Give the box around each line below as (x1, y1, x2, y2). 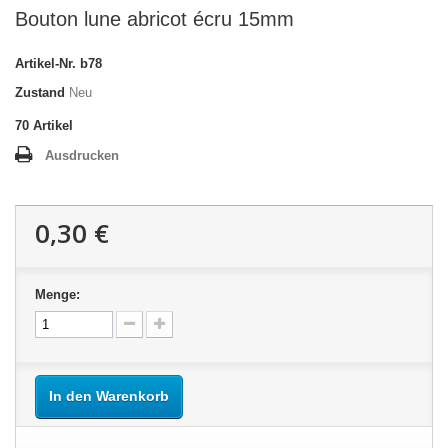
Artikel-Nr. (15, 56, 76, 71)
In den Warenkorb (49, 388, 169, 404)
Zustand (15, 85, 65, 100)
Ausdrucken (45, 148, 119, 163)
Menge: (35, 287, 80, 302)
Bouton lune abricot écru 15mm (15, 8, 294, 30)
